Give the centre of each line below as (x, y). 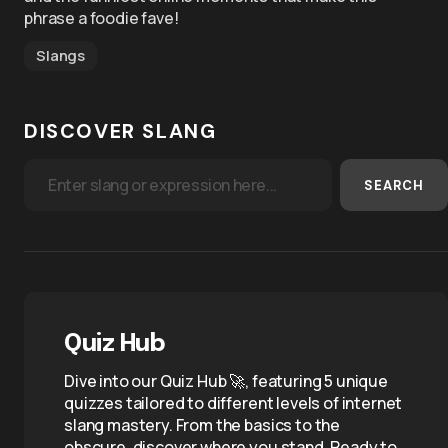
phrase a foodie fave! (101, 18)
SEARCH (393, 185)
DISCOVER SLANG (120, 131)
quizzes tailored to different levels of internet (233, 403)
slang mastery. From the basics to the (202, 425)
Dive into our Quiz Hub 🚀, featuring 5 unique (226, 381)
